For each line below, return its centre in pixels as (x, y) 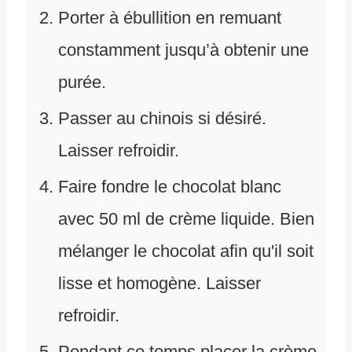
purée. (82, 82)
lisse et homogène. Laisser (159, 283)
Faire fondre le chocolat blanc (170, 186)
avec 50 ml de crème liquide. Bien (186, 218)
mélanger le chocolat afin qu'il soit (186, 251)
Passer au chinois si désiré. (162, 118)
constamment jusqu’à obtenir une (183, 49)
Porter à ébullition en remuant (170, 17)
